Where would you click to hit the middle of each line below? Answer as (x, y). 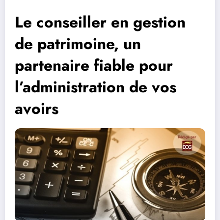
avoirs (37, 109)
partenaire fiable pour (94, 66)
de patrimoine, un (78, 44)
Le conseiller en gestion (100, 22)
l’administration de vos (96, 87)
